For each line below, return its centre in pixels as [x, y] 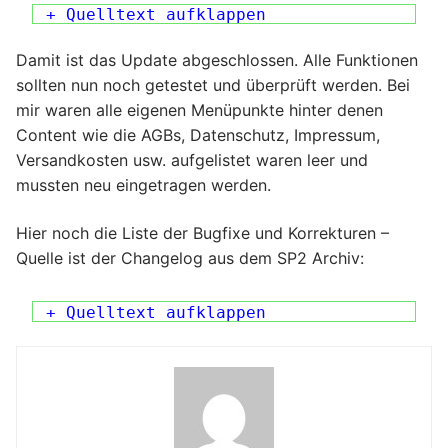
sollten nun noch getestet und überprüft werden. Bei [213, 85]
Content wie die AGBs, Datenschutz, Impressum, [198, 135]
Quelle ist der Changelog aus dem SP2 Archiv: [190, 257]
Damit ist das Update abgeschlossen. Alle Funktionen [217, 60]
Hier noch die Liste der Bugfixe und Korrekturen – [202, 232]
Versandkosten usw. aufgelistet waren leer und [192, 160]
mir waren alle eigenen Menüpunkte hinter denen [199, 110]
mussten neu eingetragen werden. [143, 185]
